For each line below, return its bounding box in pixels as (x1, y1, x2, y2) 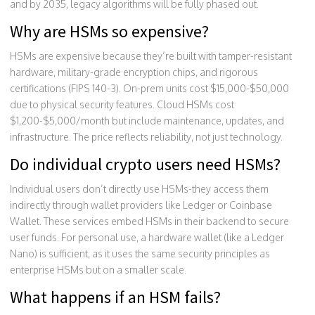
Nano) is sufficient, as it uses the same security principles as (10, 247, 270, 259)
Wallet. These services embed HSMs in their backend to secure (10, 214, 289, 227)
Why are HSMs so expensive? (10, 20, 209, 42)
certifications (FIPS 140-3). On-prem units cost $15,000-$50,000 (10, 82, 289, 94)
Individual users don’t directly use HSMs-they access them (10, 182, 269, 195)
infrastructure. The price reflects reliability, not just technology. (10, 130, 283, 143)
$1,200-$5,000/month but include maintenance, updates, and (10, 114, 284, 127)
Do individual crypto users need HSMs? (10, 153, 281, 175)
